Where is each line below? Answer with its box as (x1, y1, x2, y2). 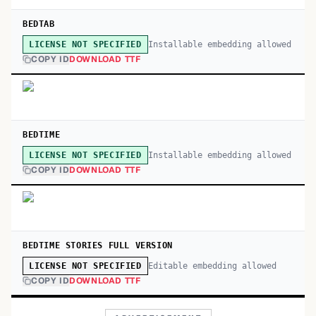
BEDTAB (23, 19, 55, 29)
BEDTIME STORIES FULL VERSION (23, 241, 173, 250)
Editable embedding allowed (147, 260, 276, 271)
